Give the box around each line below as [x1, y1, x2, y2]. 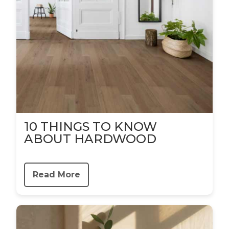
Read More [33, 170, 80, 179]
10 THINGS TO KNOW [24, 119, 157, 134]
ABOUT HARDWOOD [24, 131, 156, 146]
